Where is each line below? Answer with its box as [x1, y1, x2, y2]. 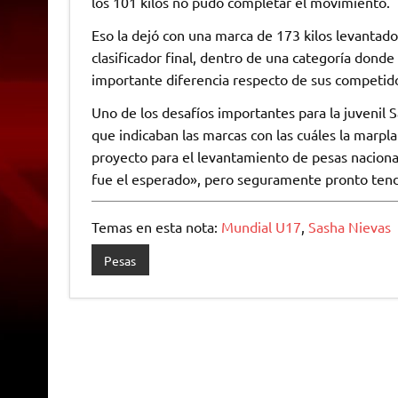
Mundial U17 [220, 217, 301, 235]
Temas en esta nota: [91, 217, 221, 235]
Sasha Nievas [307, 217, 391, 235]
